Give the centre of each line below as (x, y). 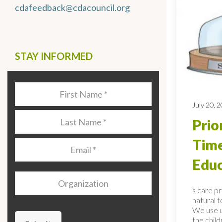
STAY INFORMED (54, 56)
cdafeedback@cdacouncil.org (72, 7)
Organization (42, 179)
